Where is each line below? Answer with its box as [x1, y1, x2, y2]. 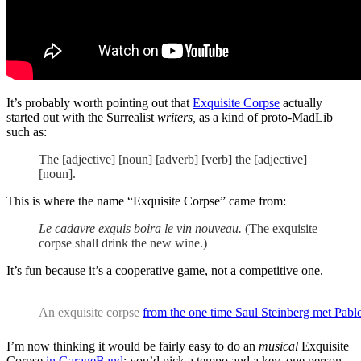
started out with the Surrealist [6, 110, 157, 124]
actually [280, 95, 322, 110]
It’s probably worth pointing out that [6, 95, 193, 110]
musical [259, 338, 298, 353]
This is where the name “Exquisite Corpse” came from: [6, 193, 286, 208]
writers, [157, 110, 199, 124]
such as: [6, 124, 47, 139]
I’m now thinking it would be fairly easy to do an [6, 338, 259, 353]
